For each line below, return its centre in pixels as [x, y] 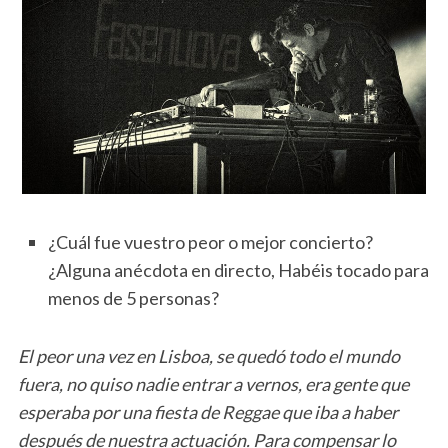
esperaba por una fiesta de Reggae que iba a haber [207, 411]
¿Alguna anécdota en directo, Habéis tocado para [238, 269]
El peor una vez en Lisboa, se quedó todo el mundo [208, 355]
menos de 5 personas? [133, 297]
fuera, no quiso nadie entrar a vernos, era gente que [213, 383]
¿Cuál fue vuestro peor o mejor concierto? [210, 241]
